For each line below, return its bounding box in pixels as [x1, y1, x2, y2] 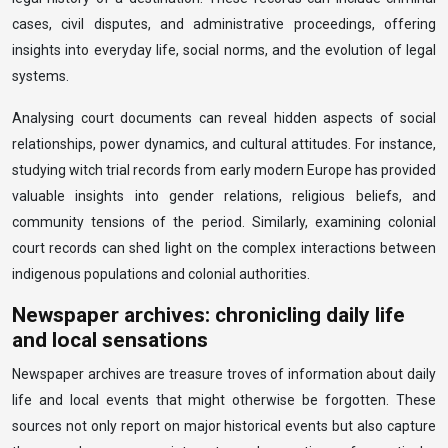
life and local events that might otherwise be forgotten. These [12, 392, 436, 408]
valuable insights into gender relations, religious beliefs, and [12, 188, 436, 204]
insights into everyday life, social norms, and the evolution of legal [12, 42, 436, 58]
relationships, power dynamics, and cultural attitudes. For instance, [12, 136, 436, 152]
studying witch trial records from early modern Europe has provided [12, 162, 436, 178]
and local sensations [12, 328, 208, 352]
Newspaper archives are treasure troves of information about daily [12, 366, 436, 382]
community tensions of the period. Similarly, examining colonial [12, 214, 436, 230]
